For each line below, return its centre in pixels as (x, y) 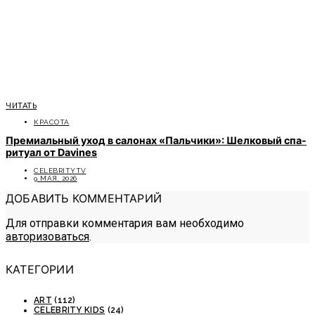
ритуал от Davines (51, 153)
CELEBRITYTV (60, 171)
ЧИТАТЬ (21, 106)
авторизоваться (47, 237)
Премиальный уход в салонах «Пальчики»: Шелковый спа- (156, 141)
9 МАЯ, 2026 (56, 179)
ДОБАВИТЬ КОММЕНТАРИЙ (84, 199)
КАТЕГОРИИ (40, 269)
